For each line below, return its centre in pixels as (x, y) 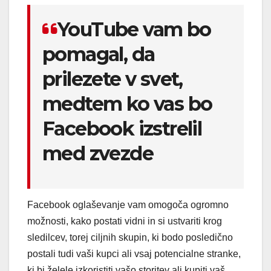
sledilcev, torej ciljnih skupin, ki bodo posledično (130, 237)
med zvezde (98, 154)
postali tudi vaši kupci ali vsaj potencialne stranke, (134, 253)
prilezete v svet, (113, 79)
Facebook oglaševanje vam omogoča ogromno (128, 204)
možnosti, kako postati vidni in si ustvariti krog (125, 221)
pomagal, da (99, 54)
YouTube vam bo (134, 30)
